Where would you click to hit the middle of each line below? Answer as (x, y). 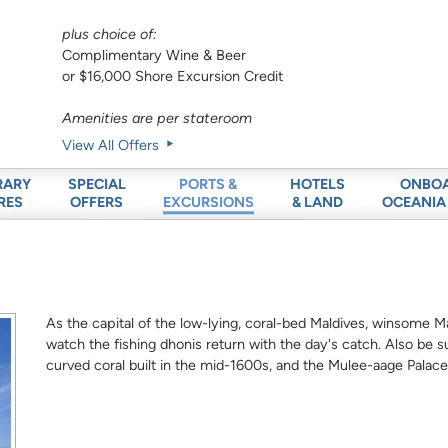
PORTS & (208, 184)
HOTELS (318, 184)
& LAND (318, 202)
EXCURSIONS (208, 202)
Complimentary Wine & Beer (154, 55)
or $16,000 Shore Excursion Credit (173, 76)
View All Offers (113, 145)
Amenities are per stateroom (157, 118)
